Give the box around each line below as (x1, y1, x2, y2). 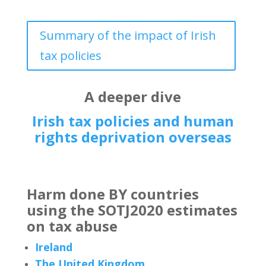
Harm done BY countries (26, 184, 199, 204)
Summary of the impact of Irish (39, 27, 216, 43)
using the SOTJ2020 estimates (26, 200, 237, 220)
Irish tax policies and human (31, 111, 234, 131)
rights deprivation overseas (34, 127, 232, 147)
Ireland (34, 240, 72, 254)
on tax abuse (26, 216, 118, 236)
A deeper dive (84, 87, 182, 106)
